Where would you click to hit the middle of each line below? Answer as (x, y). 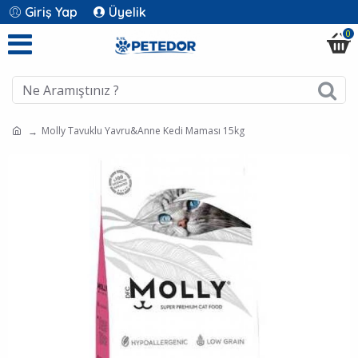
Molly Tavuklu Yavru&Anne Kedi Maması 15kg (143, 131)
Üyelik (127, 12)
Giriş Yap (51, 12)
